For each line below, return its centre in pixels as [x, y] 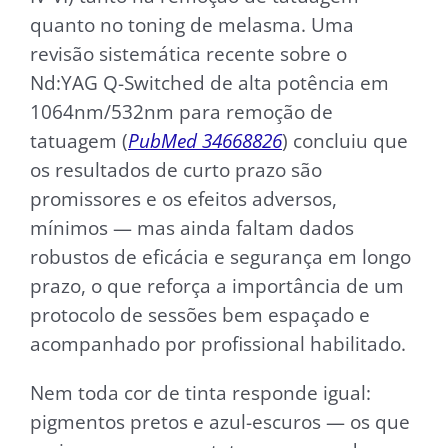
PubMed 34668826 [205, 140]
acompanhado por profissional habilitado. [218, 343]
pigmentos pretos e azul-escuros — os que [220, 421]
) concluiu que [345, 140]
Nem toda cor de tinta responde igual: [200, 392]
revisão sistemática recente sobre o [188, 53]
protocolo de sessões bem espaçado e [200, 314]
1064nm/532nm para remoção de [181, 111]
